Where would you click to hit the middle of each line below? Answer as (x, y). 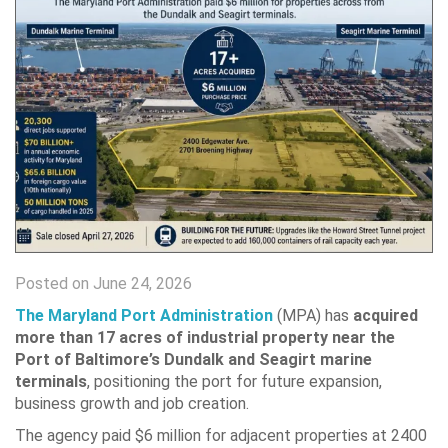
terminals (51, 381)
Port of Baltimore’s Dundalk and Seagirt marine (193, 359)
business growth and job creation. (132, 403)
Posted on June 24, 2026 (103, 283)
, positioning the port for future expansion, (234, 381)
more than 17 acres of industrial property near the (205, 337)
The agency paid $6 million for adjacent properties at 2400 (221, 435)
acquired (385, 315)
